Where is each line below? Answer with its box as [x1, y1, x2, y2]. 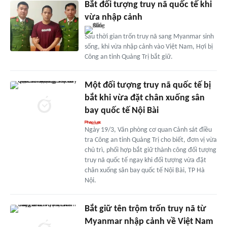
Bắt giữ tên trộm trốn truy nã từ [84, 204, 206, 214]
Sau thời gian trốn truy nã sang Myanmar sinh [84, 32, 214, 41]
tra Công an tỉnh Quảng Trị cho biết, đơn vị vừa [84, 136, 217, 144]
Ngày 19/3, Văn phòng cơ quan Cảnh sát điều [84, 126, 212, 134]
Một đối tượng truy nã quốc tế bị [84, 80, 211, 90]
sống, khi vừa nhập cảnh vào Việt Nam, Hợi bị [84, 43, 213, 51]
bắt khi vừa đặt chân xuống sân [84, 93, 205, 103]
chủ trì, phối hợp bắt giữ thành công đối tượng [84, 146, 216, 154]
